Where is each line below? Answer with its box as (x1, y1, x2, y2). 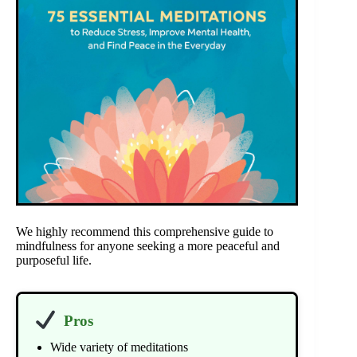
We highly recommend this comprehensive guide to (16, 225, 273, 239)
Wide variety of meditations (50, 339, 188, 354)
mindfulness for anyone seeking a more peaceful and (16, 239, 280, 253)
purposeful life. (16, 253, 92, 268)
